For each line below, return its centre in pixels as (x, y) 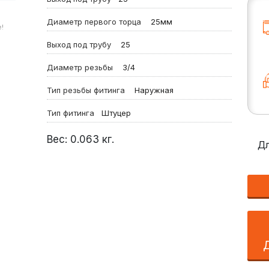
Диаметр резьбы (83, 67)
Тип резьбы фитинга (89, 90)
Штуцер (115, 113)
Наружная (153, 90)
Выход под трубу (82, 44)
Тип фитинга (73, 113)
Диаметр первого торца (97, 22)
